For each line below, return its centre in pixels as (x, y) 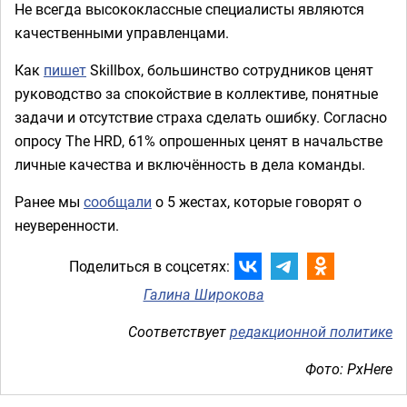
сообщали (118, 201)
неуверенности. (67, 225)
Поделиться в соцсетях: (149, 267)
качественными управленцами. (122, 32)
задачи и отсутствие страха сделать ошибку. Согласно (201, 117)
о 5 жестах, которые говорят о (257, 201)
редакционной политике (311, 331)
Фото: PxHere (349, 368)
